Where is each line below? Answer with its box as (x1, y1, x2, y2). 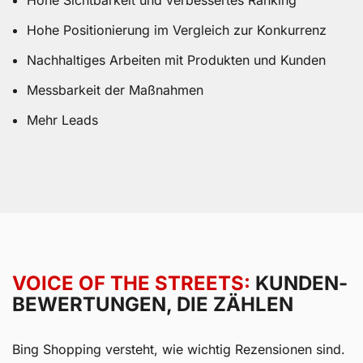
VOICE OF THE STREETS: (12, 271, 250, 295)
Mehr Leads (26, 112, 98, 129)
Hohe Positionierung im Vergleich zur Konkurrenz (26, 22, 327, 39)
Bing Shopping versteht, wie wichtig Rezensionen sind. (12, 340, 345, 357)
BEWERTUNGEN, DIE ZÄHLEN (12, 292, 293, 316)
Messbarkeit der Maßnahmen (26, 82, 203, 99)
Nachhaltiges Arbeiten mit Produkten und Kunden (26, 52, 326, 69)
